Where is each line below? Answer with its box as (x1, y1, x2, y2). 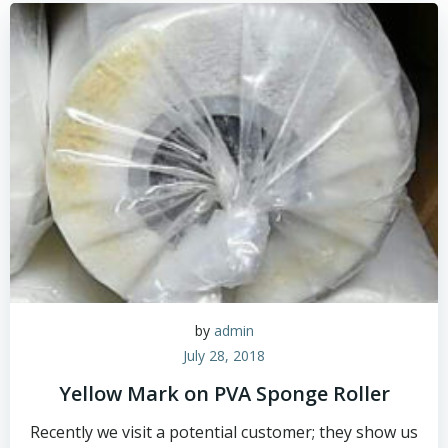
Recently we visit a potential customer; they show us (30, 421, 418, 443)
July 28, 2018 (183, 346, 265, 365)
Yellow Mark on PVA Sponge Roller (58, 380, 390, 407)
